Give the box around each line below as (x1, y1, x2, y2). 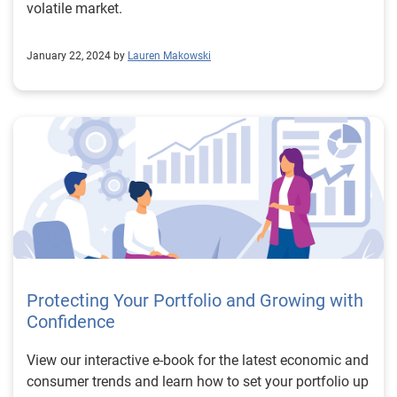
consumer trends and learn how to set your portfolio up (27, 373, 369, 390)
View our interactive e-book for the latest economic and (27, 352, 369, 369)
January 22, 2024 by (27, 50, 125, 62)
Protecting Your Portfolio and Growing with (27, 290, 363, 311)
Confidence (27, 311, 115, 332)
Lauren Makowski (128, 50, 211, 62)
